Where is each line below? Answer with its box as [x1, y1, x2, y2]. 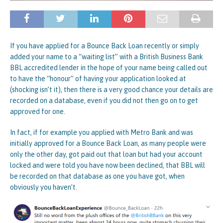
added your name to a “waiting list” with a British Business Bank [10, 53, 203, 61]
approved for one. [10, 108, 65, 115]
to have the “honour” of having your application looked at [10, 75, 186, 83]
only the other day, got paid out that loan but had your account [10, 150, 203, 158]
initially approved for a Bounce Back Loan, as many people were [10, 139, 206, 147]
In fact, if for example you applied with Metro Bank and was [10, 128, 193, 136]
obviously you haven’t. [10, 183, 77, 191]
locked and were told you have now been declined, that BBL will [10, 161, 205, 169]
